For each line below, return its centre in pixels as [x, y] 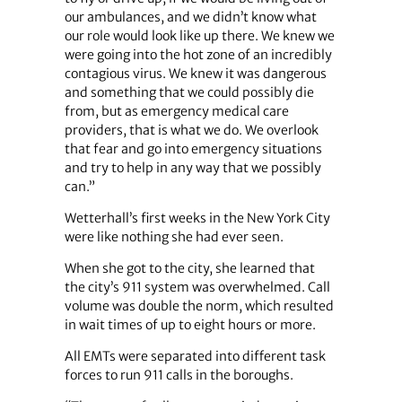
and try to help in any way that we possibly [192, 167]
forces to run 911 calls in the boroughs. [179, 376]
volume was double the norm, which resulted [199, 306]
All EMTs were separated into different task [195, 357]
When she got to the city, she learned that [189, 269]
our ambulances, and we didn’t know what [190, 17]
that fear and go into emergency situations [193, 149]
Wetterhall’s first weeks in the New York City [197, 218]
